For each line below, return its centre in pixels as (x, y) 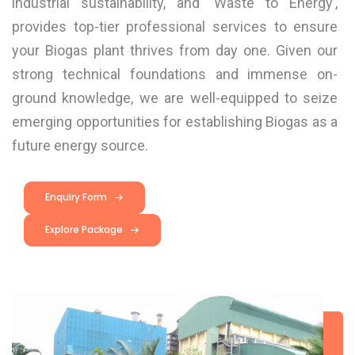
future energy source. (80, 145)
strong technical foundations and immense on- (175, 74)
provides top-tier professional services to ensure (175, 27)
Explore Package (84, 229)
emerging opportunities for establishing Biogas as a (175, 122)
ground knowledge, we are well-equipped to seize (175, 98)
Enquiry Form (76, 197)
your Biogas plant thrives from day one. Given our (175, 50)
